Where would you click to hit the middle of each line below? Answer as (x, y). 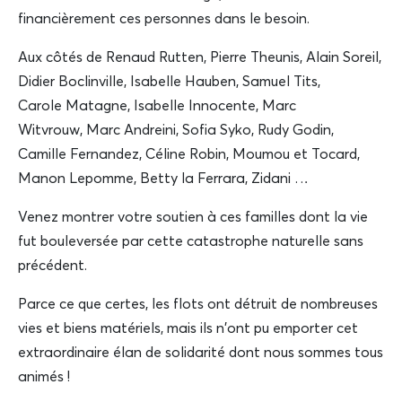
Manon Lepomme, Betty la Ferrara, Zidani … (165, 178)
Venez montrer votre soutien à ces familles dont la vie (193, 217)
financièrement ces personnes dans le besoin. (166, 18)
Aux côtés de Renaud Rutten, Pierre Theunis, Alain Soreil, (200, 57)
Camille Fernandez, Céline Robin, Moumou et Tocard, (189, 154)
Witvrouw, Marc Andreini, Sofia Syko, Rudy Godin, (176, 130)
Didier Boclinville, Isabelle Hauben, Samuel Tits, (169, 81)
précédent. (54, 265)
